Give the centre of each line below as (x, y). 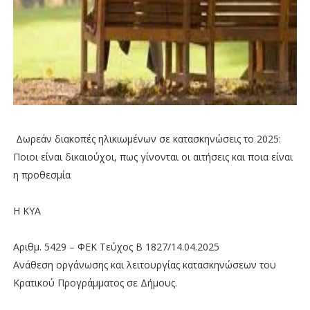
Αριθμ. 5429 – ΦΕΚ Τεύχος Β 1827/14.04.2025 (116, 246)
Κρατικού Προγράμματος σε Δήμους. (95, 282)
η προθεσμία (42, 174)
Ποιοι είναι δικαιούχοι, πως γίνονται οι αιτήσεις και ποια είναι (153, 156)
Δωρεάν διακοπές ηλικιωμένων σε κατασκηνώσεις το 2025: (147, 138)
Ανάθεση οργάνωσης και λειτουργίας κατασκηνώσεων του (144, 264)
